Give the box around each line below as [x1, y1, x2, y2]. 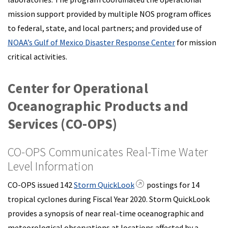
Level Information [8, 158, 94, 174]
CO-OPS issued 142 [8, 180, 74, 190]
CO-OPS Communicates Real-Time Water [8, 144, 208, 160]
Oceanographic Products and [8, 97, 189, 115]
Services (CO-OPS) [8, 115, 118, 132]
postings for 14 [145, 180, 199, 190]
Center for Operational [8, 79, 148, 97]
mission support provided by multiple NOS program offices [8, 9, 211, 19]
